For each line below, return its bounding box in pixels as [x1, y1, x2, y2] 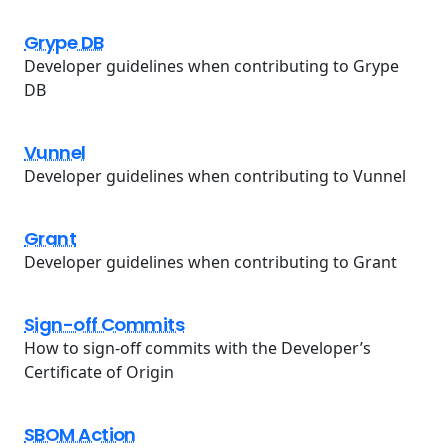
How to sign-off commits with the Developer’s [24, 337, 371, 360]
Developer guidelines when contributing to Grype [24, 55, 399, 78]
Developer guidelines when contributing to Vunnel [24, 165, 406, 188]
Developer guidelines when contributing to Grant [24, 251, 397, 274]
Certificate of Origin [24, 361, 174, 384]
